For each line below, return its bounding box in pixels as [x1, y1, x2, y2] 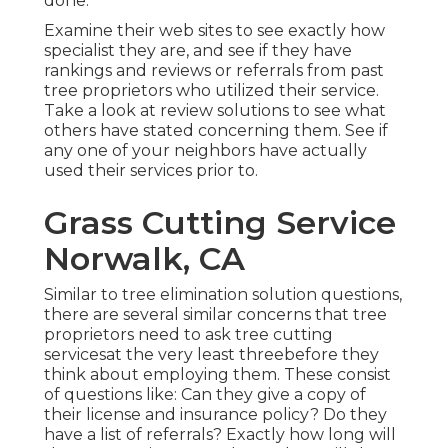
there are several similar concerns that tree [44, 305, 387, 325]
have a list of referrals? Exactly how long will [44, 425, 396, 445]
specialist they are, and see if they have [44, 41, 352, 61]
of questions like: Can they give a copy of [44, 385, 366, 405]
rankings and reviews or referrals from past [44, 61, 384, 81]
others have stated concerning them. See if [44, 121, 388, 141]
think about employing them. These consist [44, 365, 391, 385]
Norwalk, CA [44, 239, 245, 279]
